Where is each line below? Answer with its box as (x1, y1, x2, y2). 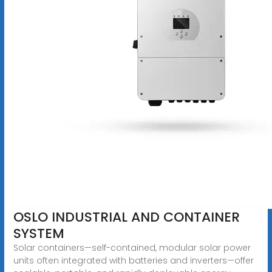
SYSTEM (13, 223, 64, 243)
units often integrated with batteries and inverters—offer (13, 254, 254, 267)
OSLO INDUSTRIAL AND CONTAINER (13, 207, 240, 226)
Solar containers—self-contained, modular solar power (13, 241, 251, 254)
